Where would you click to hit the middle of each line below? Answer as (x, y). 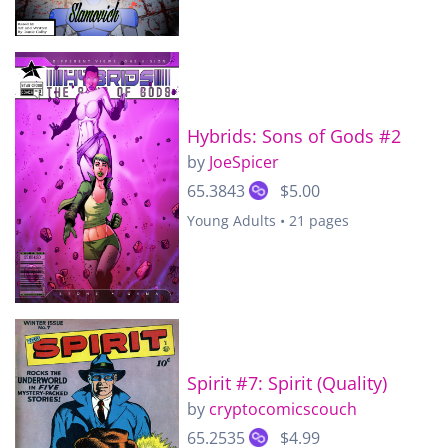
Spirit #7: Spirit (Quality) (287, 383)
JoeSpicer (244, 162)
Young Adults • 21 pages (268, 221)
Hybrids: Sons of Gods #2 (294, 136)
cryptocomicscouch (283, 409)
